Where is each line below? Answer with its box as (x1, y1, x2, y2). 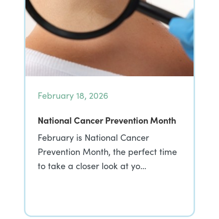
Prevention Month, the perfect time (38, 146, 177, 157)
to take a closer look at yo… (38, 160, 146, 172)
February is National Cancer (38, 131, 149, 143)
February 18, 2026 (38, 89, 109, 101)
